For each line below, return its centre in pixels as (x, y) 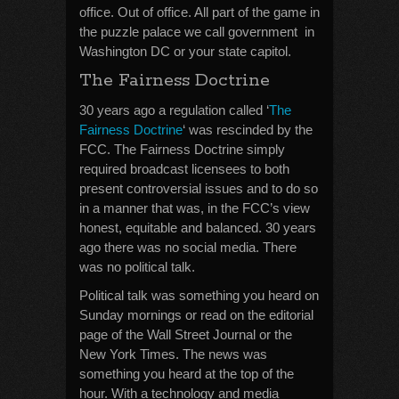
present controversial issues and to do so (199, 188)
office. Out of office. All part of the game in (199, 12)
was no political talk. (137, 267)
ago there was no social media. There (188, 247)
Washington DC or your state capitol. (185, 51)
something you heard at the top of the (187, 374)
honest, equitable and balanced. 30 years (198, 228)
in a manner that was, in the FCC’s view (195, 208)
